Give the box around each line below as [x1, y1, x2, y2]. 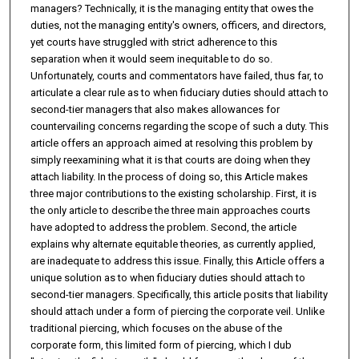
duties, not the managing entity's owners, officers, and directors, [30, 19, 326, 32]
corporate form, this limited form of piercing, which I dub [30, 339, 292, 352]
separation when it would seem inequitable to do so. [30, 53, 272, 66]
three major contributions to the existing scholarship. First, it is [30, 188, 317, 200]
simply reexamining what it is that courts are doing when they [30, 154, 310, 167]
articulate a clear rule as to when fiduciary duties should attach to [30, 87, 329, 99]
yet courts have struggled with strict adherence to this [30, 36, 277, 49]
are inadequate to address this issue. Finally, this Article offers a [30, 255, 325, 268]
